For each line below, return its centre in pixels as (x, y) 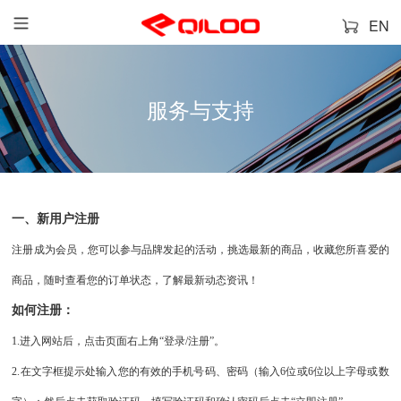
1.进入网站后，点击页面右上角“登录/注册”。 (119, 341)
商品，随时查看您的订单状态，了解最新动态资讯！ (136, 280)
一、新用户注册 (56, 218)
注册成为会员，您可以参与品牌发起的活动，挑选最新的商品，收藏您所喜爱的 (200, 249)
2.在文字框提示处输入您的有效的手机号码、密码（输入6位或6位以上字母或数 (200, 371)
